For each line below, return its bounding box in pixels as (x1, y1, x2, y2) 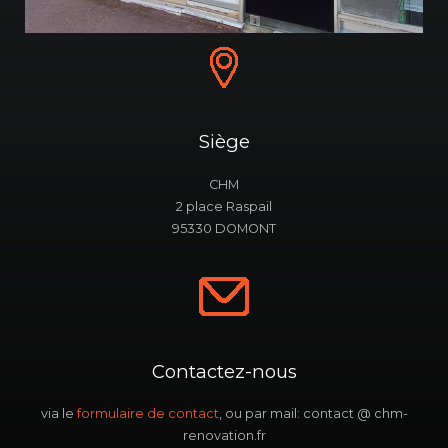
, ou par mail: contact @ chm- (218, 405, 408, 421)
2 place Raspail (176, 198, 272, 214)
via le (40, 405, 77, 421)
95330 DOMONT (172, 220, 276, 236)
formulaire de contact (76, 405, 219, 421)
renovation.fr (182, 427, 266, 443)
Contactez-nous (151, 359, 297, 383)
